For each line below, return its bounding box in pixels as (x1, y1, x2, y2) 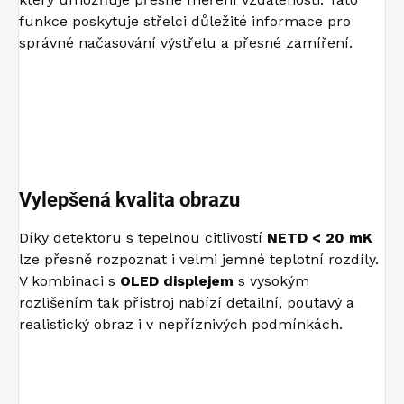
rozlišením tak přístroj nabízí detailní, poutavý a (19, 293, 354, 311)
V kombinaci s (19, 271, 120, 289)
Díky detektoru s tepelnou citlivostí (19, 228, 267, 246)
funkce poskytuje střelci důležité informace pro (19, 12, 351, 30)
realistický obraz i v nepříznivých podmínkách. (19, 315, 343, 333)
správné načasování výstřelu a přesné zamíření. (19, 33, 353, 51)
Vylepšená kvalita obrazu (19, 188, 240, 211)
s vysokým (234, 271, 309, 289)
